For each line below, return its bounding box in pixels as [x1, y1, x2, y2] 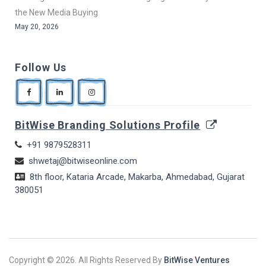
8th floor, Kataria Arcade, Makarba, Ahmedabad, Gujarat [30, 172, 245, 183]
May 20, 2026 [15, 23, 59, 31]
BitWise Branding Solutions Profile [15, 119, 201, 132]
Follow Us [15, 61, 67, 74]
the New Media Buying [15, 8, 98, 18]
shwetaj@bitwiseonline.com [28, 156, 137, 167]
